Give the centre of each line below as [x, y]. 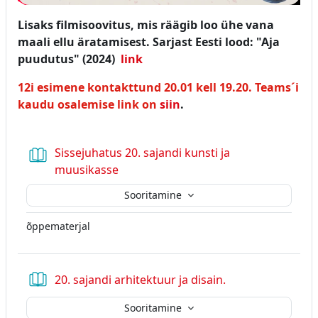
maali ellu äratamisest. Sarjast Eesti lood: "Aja [149, 42]
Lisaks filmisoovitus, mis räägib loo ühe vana [146, 24]
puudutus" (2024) [69, 59]
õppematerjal [58, 226]
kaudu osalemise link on [87, 104]
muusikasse [87, 169]
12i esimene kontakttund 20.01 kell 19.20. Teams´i [158, 87]
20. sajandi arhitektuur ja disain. [140, 279]
